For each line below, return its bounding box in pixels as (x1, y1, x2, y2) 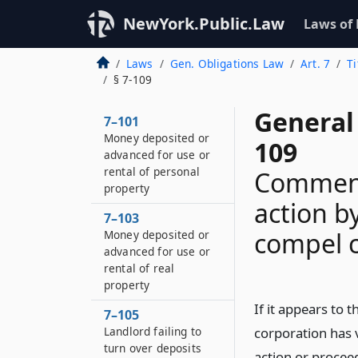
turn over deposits (104, 340, 201, 356)
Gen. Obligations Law (169, 56, 284, 71)
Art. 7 (300, 56, 331, 71)
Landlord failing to (104, 324, 202, 339)
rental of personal (104, 164, 200, 179)
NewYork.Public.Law (123, 13, 284, 34)
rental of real (104, 261, 175, 276)
